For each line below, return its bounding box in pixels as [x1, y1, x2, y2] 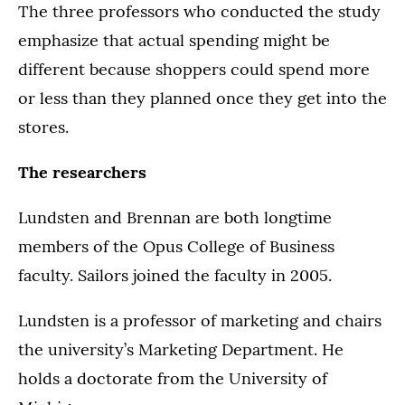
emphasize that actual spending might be [18, 30, 330, 51]
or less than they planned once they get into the [18, 88, 387, 108]
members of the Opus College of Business [18, 236, 334, 257]
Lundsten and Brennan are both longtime [18, 207, 332, 228]
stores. [18, 117, 69, 137]
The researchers [18, 162, 146, 183]
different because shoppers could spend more [18, 59, 370, 80]
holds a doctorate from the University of [18, 368, 327, 389]
